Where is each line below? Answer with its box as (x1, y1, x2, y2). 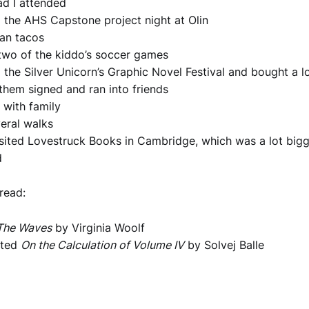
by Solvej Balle (184, 237, 264, 252)
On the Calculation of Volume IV (21, 237, 184, 252)
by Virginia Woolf (52, 220, 145, 235)
